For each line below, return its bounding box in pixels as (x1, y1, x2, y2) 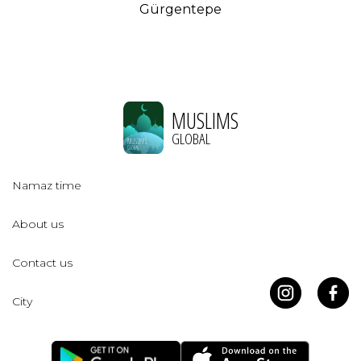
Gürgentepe (139, 2, 222, 18)
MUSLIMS (171, 105, 239, 135)
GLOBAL (171, 127, 210, 149)
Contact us (12, 255, 73, 271)
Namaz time (12, 178, 81, 193)
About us (12, 217, 64, 232)
